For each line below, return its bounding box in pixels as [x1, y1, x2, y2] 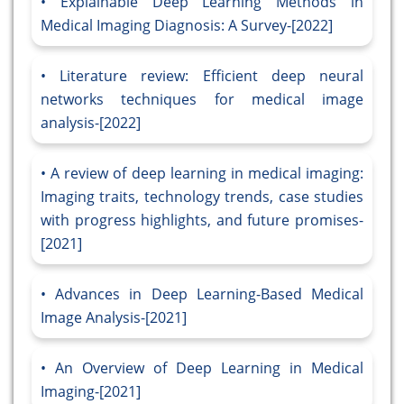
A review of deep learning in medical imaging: [50, 163, 363, 184]
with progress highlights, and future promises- [41, 210, 363, 231]
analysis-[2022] [41, 113, 141, 133]
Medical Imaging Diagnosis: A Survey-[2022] [41, 15, 333, 36]
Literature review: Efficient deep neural [60, 66, 364, 87]
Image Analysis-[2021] [41, 308, 187, 328]
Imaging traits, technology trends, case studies [41, 187, 363, 207]
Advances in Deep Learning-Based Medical [55, 284, 364, 305]
